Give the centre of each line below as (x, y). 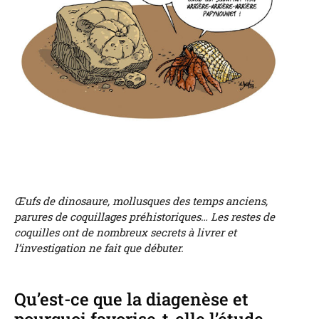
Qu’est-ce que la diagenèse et (131, 299)
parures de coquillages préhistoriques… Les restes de (145, 217)
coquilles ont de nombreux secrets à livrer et (125, 232)
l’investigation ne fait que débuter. (99, 248)
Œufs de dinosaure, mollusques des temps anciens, (141, 201)
